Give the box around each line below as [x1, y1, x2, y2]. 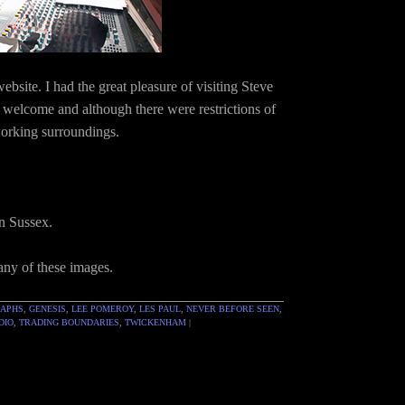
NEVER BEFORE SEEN [186, 304, 279, 314]
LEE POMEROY [71, 304, 134, 314]
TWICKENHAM [125, 317, 186, 327]
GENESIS [29, 304, 66, 314]
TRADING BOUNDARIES [19, 317, 119, 327]
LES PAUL [139, 304, 181, 314]
